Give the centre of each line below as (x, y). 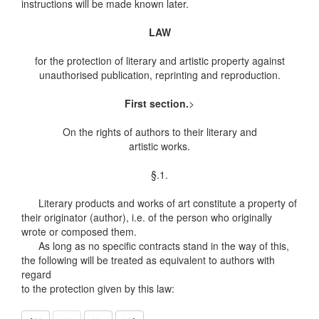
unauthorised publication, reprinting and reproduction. (159, 75)
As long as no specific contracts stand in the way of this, (155, 246)
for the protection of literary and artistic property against (159, 61)
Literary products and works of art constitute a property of (159, 203)
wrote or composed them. (79, 231)
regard (36, 274)
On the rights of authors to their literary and (159, 132)
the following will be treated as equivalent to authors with (148, 260)
